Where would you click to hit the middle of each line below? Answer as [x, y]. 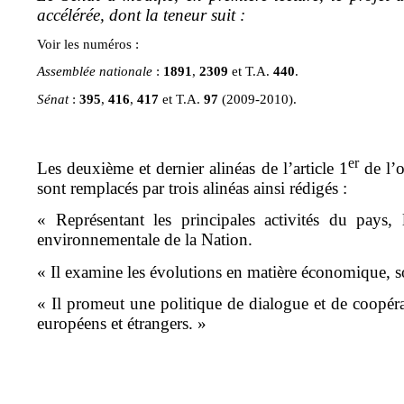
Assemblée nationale [97, 72]
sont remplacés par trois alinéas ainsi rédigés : [193, 188]
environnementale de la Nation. [145, 240]
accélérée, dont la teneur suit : [142, 14]
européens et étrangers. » [122, 323]
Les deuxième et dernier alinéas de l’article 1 [193, 168]
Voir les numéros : [88, 45]
